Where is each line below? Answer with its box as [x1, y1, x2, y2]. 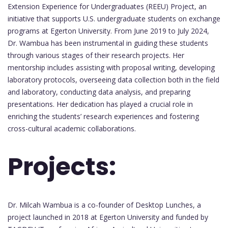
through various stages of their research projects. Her [8, 50, 184, 60]
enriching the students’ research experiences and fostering [8, 111, 199, 121]
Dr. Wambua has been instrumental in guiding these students [8, 38, 208, 48]
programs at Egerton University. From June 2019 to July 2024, [8, 25, 209, 36]
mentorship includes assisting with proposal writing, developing [8, 62, 215, 72]
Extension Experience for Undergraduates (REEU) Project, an [8, 1, 207, 11]
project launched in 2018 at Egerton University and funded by [8, 212, 208, 222]
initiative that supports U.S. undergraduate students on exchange [8, 13, 220, 23]
